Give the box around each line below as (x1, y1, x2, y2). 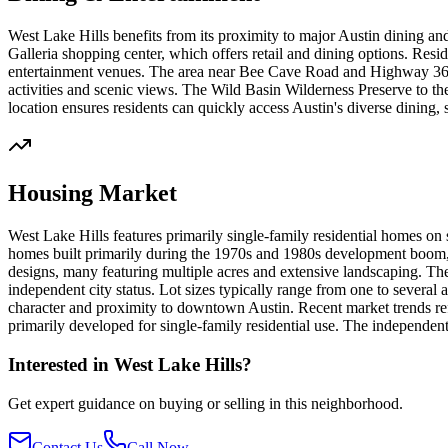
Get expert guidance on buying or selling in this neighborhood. (8, 394, 403, 412)
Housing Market (8, 180, 177, 207)
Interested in (8, 354, 114, 376)
